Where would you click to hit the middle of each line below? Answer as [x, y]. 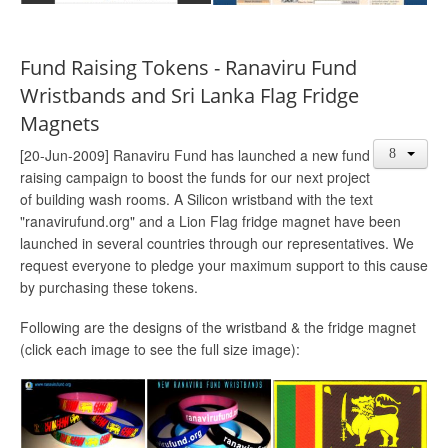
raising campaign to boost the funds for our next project [195, 177]
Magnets [60, 123]
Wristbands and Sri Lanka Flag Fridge [189, 95]
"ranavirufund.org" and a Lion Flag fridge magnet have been [210, 221]
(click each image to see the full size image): [160, 349]
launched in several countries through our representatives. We [217, 243]
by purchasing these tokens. [109, 287]
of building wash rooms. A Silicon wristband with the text [196, 199]
